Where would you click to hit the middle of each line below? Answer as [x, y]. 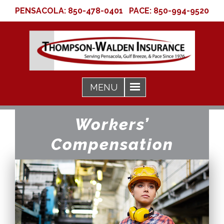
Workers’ [112, 124]
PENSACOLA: [41, 11]
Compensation [112, 144]
